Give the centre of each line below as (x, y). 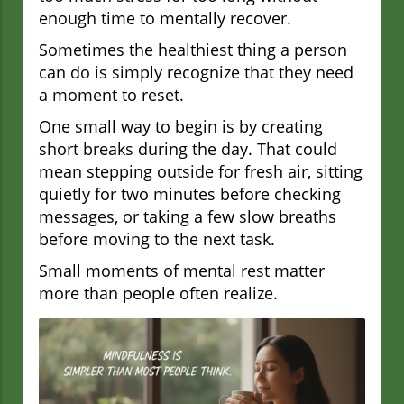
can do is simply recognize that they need (196, 72)
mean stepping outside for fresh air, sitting (201, 171)
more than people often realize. (158, 293)
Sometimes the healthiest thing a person (193, 49)
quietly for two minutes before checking (190, 193)
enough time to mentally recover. (165, 18)
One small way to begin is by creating (181, 126)
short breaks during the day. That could (188, 148)
